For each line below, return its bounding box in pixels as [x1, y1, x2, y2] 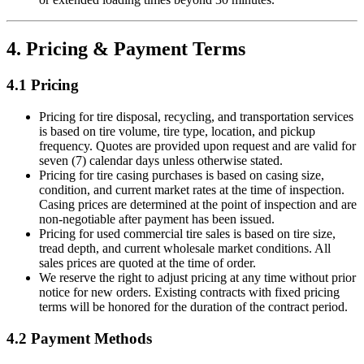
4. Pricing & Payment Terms [6, 38, 245, 60]
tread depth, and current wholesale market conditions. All [39, 240, 331, 255]
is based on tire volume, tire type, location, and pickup [39, 123, 315, 138]
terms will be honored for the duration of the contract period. [39, 299, 348, 314]
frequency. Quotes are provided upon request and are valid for [39, 138, 356, 153]
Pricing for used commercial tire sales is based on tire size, [39, 226, 336, 240]
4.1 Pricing [6, 76, 79, 94]
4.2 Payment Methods [6, 329, 152, 347]
